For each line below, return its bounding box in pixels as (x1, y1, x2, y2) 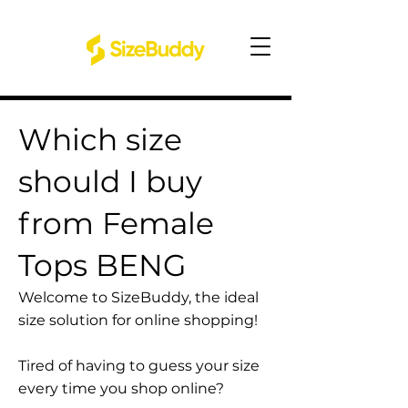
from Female (18, 205, 214, 241)
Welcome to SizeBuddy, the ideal (18, 289, 259, 306)
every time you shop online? (18, 380, 224, 397)
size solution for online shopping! (18, 311, 258, 329)
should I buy (18, 163, 202, 199)
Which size (18, 121, 182, 158)
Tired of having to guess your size (18, 357, 260, 374)
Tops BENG (18, 247, 187, 283)
